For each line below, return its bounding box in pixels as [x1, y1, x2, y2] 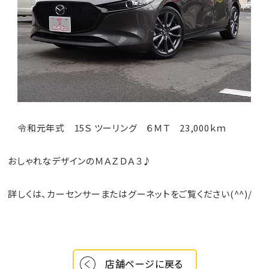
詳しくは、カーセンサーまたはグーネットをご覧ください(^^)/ [8, 187, 252, 200]
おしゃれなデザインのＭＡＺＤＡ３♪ [8, 154, 152, 167]
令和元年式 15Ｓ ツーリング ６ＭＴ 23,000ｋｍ [8, 121, 227, 134]
